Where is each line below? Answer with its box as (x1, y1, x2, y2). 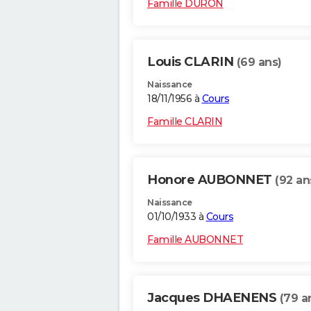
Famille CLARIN (147, 115, 222, 128)
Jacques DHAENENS (147, 290, 280, 306)
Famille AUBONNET (147, 233, 243, 246)
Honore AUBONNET (147, 172, 275, 188)
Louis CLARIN (147, 54, 237, 70)
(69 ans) (236, 56, 282, 69)
